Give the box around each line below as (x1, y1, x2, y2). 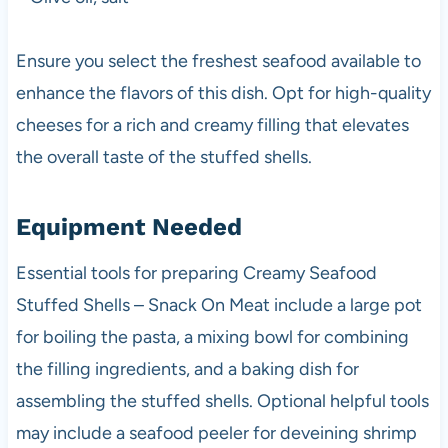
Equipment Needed (15, 212, 242, 241)
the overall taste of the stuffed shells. (15, 145, 312, 168)
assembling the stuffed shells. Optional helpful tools (15, 389, 429, 412)
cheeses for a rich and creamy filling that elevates (15, 113, 409, 136)
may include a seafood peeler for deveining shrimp (15, 421, 417, 444)
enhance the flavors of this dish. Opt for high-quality (15, 81, 431, 104)
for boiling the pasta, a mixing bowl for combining (15, 325, 409, 348)
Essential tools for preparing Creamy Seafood (15, 261, 377, 284)
